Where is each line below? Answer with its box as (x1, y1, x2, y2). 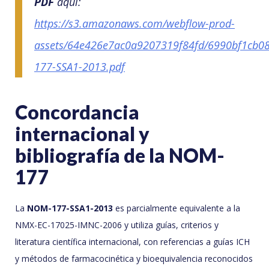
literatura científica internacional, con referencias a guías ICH (15, 236, 250, 248)
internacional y (15, 122, 150, 146)
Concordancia (15, 100, 139, 124)
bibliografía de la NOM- (15, 144, 225, 168)
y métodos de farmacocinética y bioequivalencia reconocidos (15, 253, 253, 265)
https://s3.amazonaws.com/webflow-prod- (34, 16, 235, 31)
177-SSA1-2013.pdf (34, 59, 125, 74)
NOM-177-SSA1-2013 (27, 202, 113, 214)
